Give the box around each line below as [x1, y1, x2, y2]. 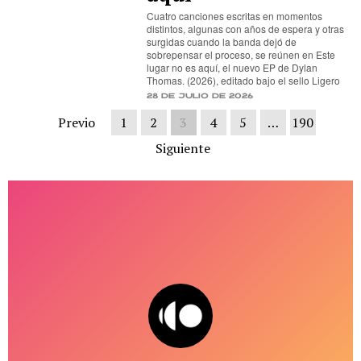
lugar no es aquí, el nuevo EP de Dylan [147, 60, 318, 74]
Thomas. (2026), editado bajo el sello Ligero [147, 73, 341, 87]
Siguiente [155, 139, 210, 157]
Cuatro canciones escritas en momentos [147, 9, 323, 23]
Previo [57, 114, 95, 131]
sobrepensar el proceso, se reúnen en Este [147, 48, 336, 61]
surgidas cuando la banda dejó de [147, 35, 297, 48]
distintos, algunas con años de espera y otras [147, 22, 345, 35]
